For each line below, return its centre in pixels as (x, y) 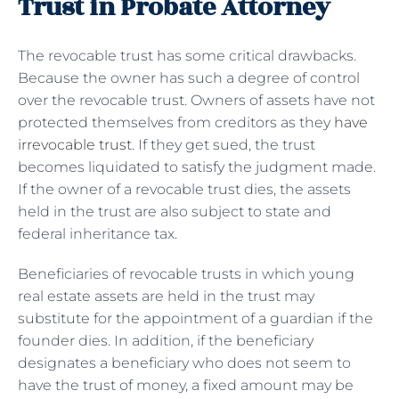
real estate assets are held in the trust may (166, 296)
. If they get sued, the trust (224, 144)
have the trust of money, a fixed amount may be (186, 385)
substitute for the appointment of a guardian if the (195, 318)
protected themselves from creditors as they (176, 122)
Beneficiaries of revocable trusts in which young (186, 273)
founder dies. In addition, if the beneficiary (166, 340)
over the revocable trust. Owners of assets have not (196, 100)
